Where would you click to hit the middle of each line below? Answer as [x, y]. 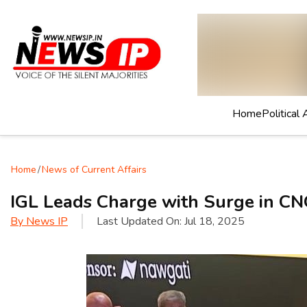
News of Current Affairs [94, 170]
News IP [47, 221]
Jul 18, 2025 [214, 221]
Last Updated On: [140, 221]
